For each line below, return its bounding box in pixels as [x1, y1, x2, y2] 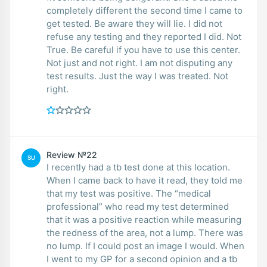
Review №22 [46, 149, 97, 160]
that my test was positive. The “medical [46, 187, 211, 199]
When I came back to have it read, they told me [46, 174, 243, 186]
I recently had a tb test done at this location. [46, 161, 230, 173]
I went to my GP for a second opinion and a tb [46, 253, 237, 265]
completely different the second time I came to [46, 4, 243, 16]
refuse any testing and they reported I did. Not [46, 30, 241, 42]
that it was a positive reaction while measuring [46, 213, 241, 225]
